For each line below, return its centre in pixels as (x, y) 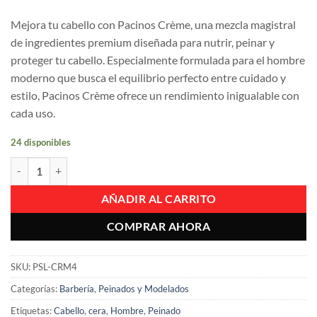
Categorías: (35, 288)
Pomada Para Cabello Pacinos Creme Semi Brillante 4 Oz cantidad (155, 164)
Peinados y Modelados (144, 288)
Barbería (77, 288)
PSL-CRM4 (55, 266)
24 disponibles (41, 143)
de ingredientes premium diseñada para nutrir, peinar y (143, 42)
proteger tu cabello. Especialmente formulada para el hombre (158, 60)
